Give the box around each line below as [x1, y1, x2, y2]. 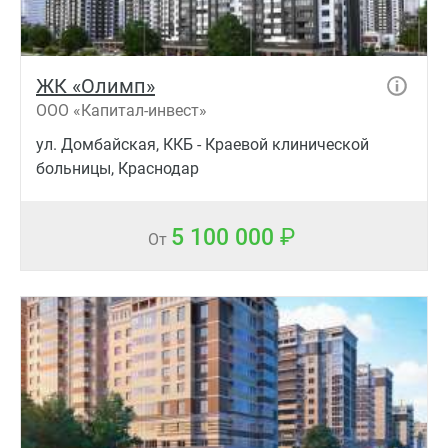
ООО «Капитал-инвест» [36, 100, 207, 120]
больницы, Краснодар [36, 158, 199, 178]
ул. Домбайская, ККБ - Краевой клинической [36, 134, 369, 154]
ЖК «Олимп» [36, 73, 155, 98]
